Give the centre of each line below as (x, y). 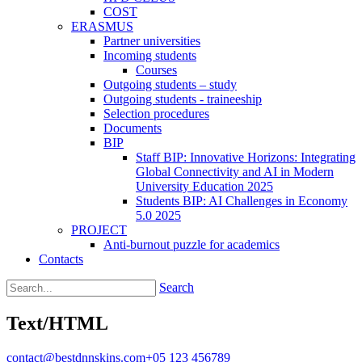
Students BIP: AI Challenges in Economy (242, 201)
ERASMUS (102, 26)
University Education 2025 (204, 186)
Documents (133, 128)
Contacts (61, 259)
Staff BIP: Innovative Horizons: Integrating (246, 157)
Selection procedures (156, 114)
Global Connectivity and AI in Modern (235, 172)
